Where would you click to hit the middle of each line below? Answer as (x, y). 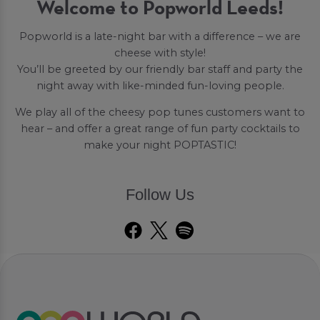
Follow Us (160, 195)
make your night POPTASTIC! (160, 145)
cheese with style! (160, 52)
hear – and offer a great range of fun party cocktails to (160, 129)
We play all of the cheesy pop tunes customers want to (160, 112)
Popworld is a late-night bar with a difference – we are (160, 36)
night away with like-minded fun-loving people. (160, 85)
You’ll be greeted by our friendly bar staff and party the (160, 69)
